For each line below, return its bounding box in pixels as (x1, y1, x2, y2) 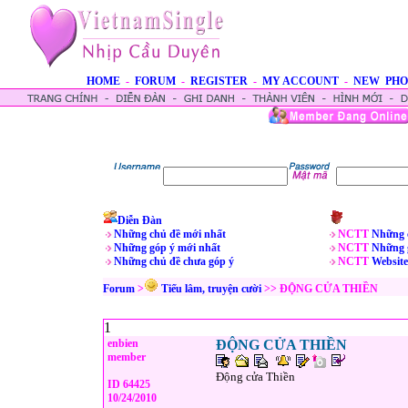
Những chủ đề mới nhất (114, 228, 226, 240)
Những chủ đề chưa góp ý (114, 255, 234, 268)
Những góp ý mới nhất (114, 241, 220, 254)
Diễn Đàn (117, 214, 162, 227)
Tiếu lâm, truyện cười (161, 282, 261, 295)
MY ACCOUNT (262, 75, 339, 87)
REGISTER (190, 75, 248, 87)
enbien (105, 337, 138, 350)
